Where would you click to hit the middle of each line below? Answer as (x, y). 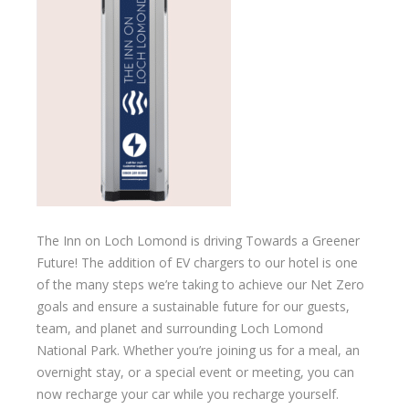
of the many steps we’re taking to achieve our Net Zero (200, 285)
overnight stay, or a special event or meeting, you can (195, 372)
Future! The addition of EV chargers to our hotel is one (197, 263)
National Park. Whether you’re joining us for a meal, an (198, 351)
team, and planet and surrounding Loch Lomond (180, 329)
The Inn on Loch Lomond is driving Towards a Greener (198, 241)
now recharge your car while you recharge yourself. (188, 394)
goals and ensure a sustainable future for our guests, (193, 307)
